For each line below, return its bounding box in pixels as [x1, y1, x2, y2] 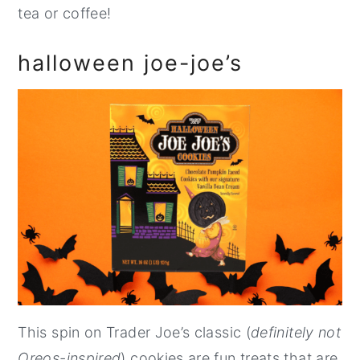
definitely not [251, 323, 342, 341]
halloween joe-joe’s [18, 49, 243, 76]
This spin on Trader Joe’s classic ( [18, 323, 251, 341]
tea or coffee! [18, 4, 112, 22]
